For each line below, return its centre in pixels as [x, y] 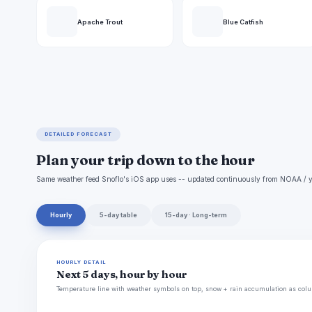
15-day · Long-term [196, 215]
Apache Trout [100, 22]
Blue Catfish [243, 22]
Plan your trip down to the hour [146, 160]
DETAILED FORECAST [79, 134]
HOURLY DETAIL [82, 263]
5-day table [118, 215]
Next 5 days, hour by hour [122, 275]
